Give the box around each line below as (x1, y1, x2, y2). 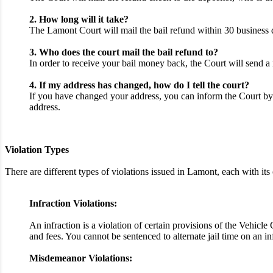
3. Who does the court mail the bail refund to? (29, 47, 218, 58)
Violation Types (5, 144, 69, 155)
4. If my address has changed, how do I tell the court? (29, 80, 249, 91)
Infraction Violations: (29, 198, 117, 209)
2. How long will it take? (29, 14, 129, 25)
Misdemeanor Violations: (29, 253, 132, 264)
